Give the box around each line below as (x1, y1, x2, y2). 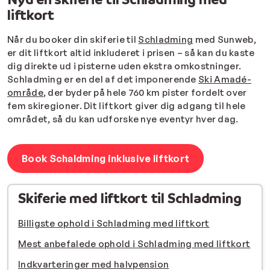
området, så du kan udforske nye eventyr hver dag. (7, 113, 239, 125)
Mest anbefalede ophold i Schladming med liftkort (18, 237, 251, 250)
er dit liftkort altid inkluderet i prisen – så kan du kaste (7, 47, 255, 59)
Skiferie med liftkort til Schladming (18, 189, 242, 207)
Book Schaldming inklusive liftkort (22, 152, 190, 165)
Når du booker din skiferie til (7, 34, 139, 46)
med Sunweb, (193, 34, 256, 46)
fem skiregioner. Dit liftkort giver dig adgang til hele (7, 100, 246, 112)
